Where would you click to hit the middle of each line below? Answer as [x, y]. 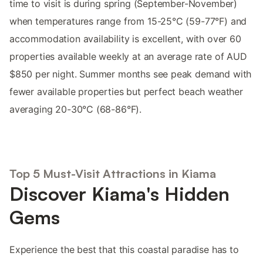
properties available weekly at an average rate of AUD [128, 57]
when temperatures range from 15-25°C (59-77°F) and [128, 21]
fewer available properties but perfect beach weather [126, 92]
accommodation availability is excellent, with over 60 [125, 39]
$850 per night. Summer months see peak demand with [131, 74]
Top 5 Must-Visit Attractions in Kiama [113, 173]
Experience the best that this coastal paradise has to [124, 249]
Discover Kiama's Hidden [119, 193]
